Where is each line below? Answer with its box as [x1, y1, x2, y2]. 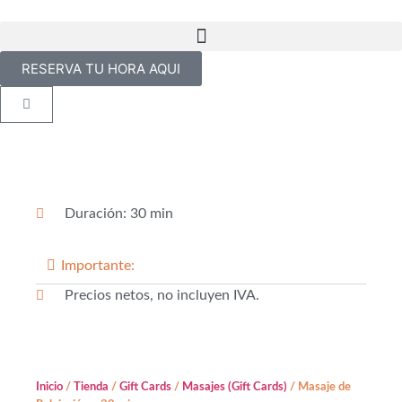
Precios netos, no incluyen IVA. [64, 288, 259, 302]
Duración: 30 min [64, 206, 173, 221]
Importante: [61, 258, 135, 273]
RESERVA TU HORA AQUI [22, 60, 180, 77]
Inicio [36, 380, 63, 393]
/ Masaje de [287, 380, 351, 393]
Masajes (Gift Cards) [182, 380, 287, 393]
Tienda [74, 380, 109, 393]
